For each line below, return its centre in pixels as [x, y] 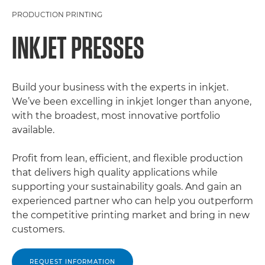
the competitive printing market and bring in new [131, 215]
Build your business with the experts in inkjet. [120, 87]
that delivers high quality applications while [115, 172]
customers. [38, 229]
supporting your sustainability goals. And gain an [127, 187]
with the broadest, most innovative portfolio [116, 116]
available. [33, 130]
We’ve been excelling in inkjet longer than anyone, [132, 101]
